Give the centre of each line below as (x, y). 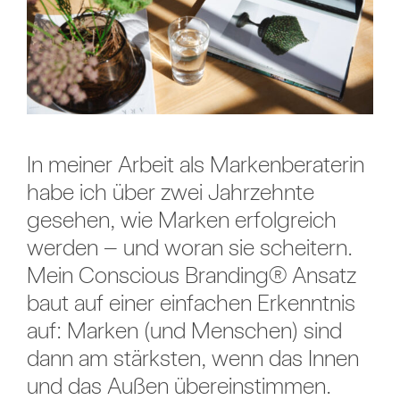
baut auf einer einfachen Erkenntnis (191, 303)
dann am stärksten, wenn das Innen (192, 358)
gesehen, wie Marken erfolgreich (181, 220)
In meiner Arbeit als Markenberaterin (195, 164)
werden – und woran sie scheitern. (189, 247)
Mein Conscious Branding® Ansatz (191, 275)
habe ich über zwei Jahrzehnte (170, 192)
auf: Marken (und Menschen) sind (184, 330)
